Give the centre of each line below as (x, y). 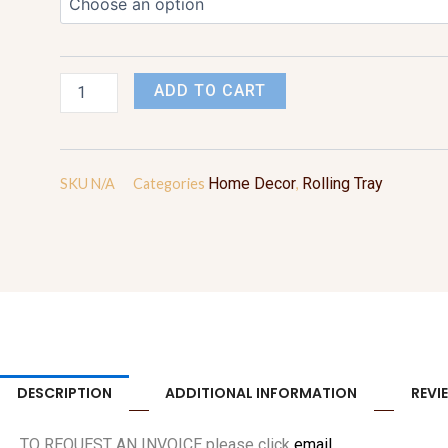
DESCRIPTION (64, 392)
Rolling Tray (342, 183)
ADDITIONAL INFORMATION (261, 392)
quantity (85, 12)
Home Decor (252, 183)
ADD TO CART (210, 90)
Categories (169, 183)
